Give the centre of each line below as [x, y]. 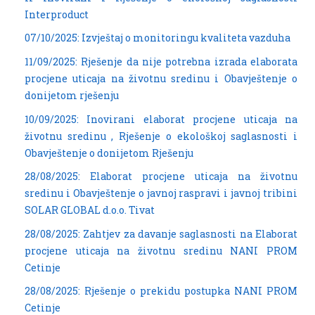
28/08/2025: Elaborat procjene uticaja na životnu [161, 176]
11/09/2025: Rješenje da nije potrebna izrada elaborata [161, 61]
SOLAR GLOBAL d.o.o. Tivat [90, 210]
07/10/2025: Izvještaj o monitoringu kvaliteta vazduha [157, 38]
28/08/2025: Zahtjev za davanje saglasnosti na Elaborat [161, 233]
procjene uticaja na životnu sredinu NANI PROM [161, 250]
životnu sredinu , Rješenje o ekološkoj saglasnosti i [161, 136]
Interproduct [57, 14]
